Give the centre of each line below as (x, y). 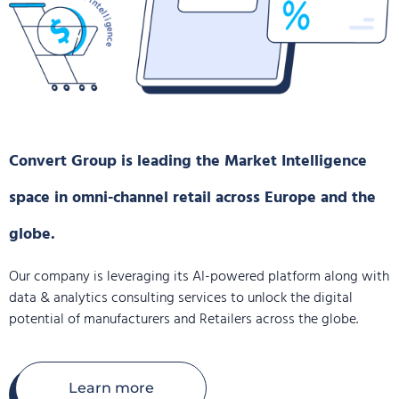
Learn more (111, 388)
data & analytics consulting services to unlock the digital (181, 299)
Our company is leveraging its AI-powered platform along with (199, 277)
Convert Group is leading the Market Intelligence (188, 162)
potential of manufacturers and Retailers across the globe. (183, 320)
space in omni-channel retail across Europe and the (192, 199)
